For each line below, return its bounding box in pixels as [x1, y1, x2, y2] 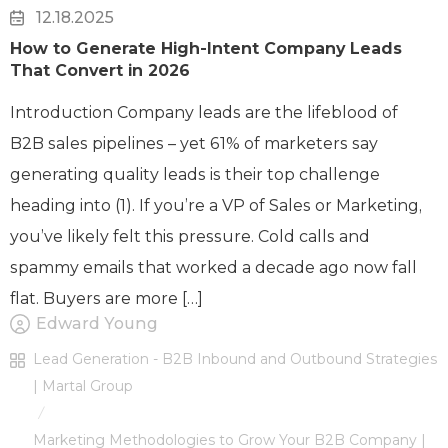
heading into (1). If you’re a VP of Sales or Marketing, [10, 196, 422, 216]
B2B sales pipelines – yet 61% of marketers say [10, 134, 378, 154]
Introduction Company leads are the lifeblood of [10, 103, 398, 123]
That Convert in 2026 [10, 61, 190, 81]
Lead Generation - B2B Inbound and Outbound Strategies [33, 350, 437, 369]
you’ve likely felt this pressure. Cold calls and [10, 227, 370, 247]
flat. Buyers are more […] [10, 289, 203, 309]
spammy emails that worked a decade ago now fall [10, 258, 417, 278]
